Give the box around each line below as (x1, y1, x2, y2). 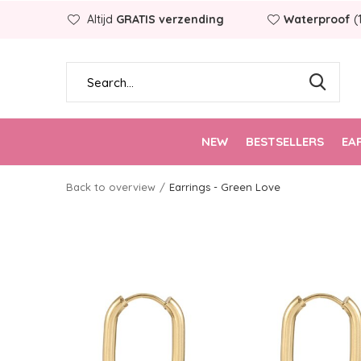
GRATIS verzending (116, 12, 224, 27)
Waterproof (284, 12, 351, 27)
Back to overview (66, 180, 156, 193)
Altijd (84, 12, 116, 27)
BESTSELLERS (245, 133, 324, 149)
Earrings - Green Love (169, 180, 280, 193)
